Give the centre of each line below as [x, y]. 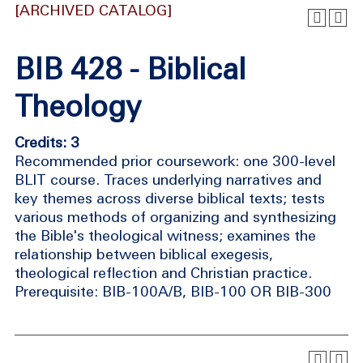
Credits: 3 [47, 142]
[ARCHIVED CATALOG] [94, 10]
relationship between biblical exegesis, [144, 254]
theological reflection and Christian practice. [163, 273]
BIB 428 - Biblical [130, 69]
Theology [78, 106]
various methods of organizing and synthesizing [175, 217]
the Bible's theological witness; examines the [165, 235]
